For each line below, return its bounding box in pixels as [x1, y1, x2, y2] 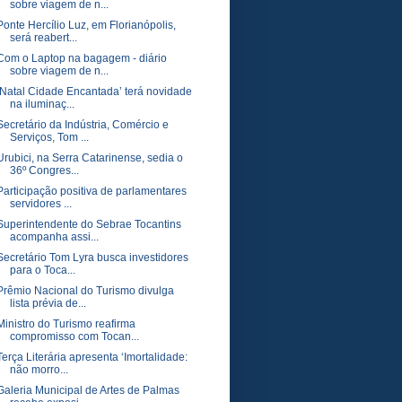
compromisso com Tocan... [9, 330, 139, 343]
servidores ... [9, 197, 72, 210]
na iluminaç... [9, 98, 74, 110]
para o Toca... [9, 264, 75, 276]
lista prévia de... [9, 297, 86, 310]
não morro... [9, 363, 68, 376]
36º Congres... [9, 164, 79, 177]
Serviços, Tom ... [9, 131, 89, 144]
